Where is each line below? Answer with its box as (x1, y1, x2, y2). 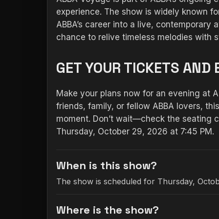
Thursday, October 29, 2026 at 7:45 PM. (56, 127, 214, 136)
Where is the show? (56, 203, 159, 217)
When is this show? (56, 158, 157, 172)
